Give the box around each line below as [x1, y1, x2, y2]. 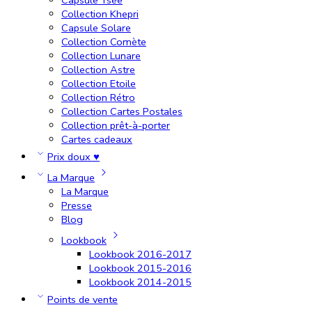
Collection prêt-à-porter [61, 118, 170, 132]
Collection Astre [61, 62, 135, 77]
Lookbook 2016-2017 [89, 247, 192, 261]
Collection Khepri [61, 6, 139, 21]
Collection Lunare [61, 48, 141, 63]
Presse [61, 198, 92, 212]
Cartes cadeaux [61, 132, 132, 146]
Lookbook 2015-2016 [89, 260, 192, 275]
